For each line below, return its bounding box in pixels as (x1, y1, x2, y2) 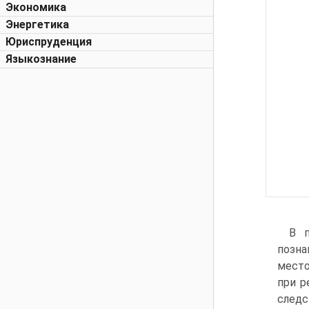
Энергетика (6, 18, 69, 31)
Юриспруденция (6, 35, 92, 48)
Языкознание (6, 52, 77, 66)
